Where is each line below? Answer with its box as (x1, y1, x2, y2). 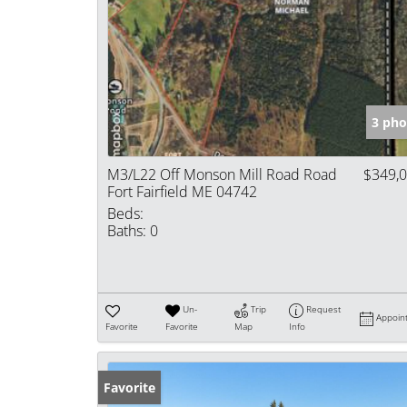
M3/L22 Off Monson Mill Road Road (107, 164, 337, 185)
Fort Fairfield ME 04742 (107, 182, 257, 203)
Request (305, 303, 341, 316)
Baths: (107, 221, 146, 242)
